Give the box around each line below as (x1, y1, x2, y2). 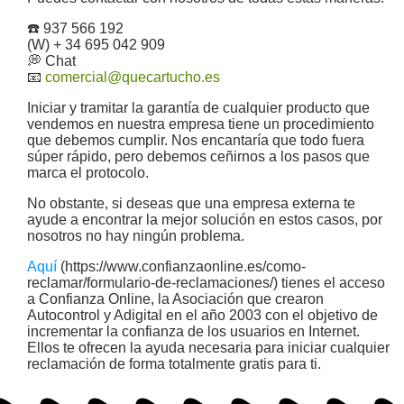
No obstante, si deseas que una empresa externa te (27, 196, 355, 212)
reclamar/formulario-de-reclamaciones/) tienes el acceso (27, 275, 385, 291)
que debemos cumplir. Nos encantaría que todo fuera (27, 133, 364, 149)
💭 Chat (27, 53, 76, 69)
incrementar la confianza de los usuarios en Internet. (27, 324, 360, 340)
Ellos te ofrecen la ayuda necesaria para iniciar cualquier (27, 340, 390, 356)
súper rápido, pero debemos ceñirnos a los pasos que (27, 149, 370, 165)
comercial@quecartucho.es (45, 69, 220, 86)
